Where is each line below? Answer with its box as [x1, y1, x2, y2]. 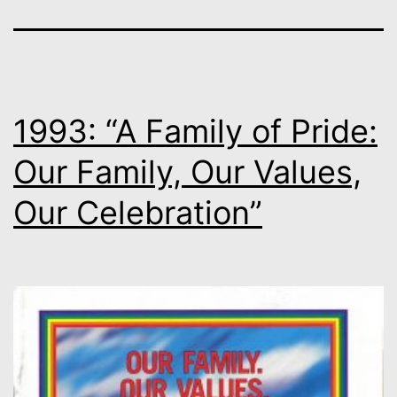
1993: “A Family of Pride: [13, 111, 378, 151]
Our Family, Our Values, [13, 152, 362, 191]
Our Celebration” [13, 192, 262, 232]
